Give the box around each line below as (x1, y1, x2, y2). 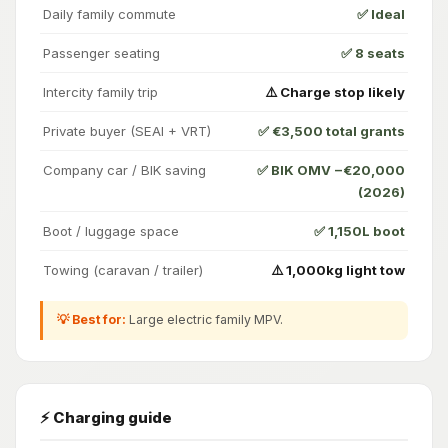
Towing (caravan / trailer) (43, 261, 203, 278)
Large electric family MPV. (125, 312, 283, 328)
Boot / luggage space (43, 222, 179, 239)
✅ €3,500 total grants (258, 122, 405, 139)
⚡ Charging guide (40, 407, 172, 427)
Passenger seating (43, 44, 160, 61)
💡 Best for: (56, 312, 126, 328)
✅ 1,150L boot (314, 222, 405, 239)
